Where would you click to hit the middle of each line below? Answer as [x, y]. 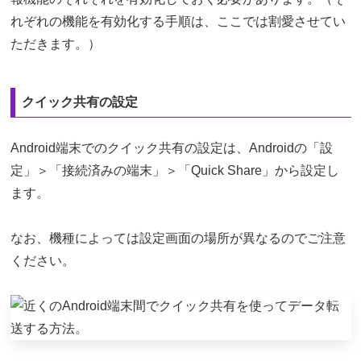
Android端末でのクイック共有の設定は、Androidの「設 [171, 147]
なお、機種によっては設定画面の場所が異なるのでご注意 [178, 238]
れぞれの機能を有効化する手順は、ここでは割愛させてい [178, 21]
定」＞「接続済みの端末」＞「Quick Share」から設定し [174, 170]
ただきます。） [55, 44]
